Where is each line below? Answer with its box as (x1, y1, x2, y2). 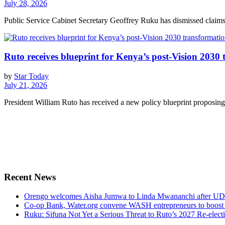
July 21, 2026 (4, 80, 47, 89)
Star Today (14, 71, 49, 80)
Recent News (4, 171, 56, 182)
